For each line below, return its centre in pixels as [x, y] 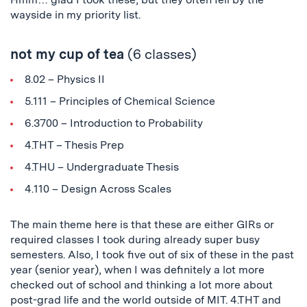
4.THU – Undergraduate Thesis [101, 167]
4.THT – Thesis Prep [74, 145]
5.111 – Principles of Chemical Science [120, 101]
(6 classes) [160, 54]
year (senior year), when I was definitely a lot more [137, 270]
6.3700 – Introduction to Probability [113, 123]
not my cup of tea [67, 54]
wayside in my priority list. [75, 15]
